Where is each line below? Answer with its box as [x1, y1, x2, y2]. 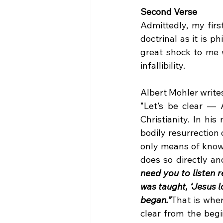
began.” [140, 194, 171, 206]
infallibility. [140, 60, 185, 71]
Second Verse [140, 6, 197, 17]
